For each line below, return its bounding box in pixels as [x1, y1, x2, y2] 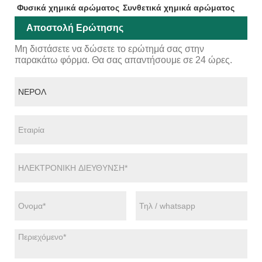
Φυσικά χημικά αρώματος [16, 2, 119, 12]
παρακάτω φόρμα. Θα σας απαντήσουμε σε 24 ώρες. [15, 54, 232, 65]
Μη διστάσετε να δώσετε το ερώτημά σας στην [15, 43, 204, 54]
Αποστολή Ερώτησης [26, 22, 123, 33]
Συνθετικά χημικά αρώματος [122, 2, 235, 12]
